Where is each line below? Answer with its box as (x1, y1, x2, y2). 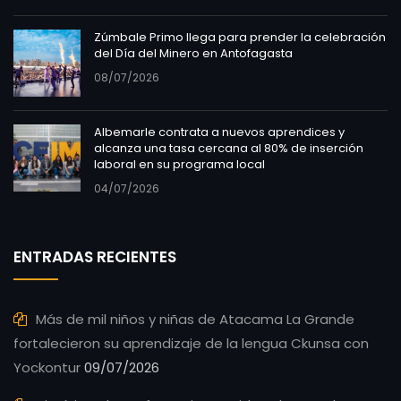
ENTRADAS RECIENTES (13, 245, 176, 268)
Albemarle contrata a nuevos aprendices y (94, 123, 345, 141)
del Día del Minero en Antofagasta (94, 44, 293, 62)
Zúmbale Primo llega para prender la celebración (94, 28, 386, 46)
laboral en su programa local (94, 155, 265, 173)
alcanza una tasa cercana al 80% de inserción (94, 139, 363, 157)
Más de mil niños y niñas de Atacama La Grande (36, 309, 354, 328)
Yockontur (13, 357, 81, 377)
